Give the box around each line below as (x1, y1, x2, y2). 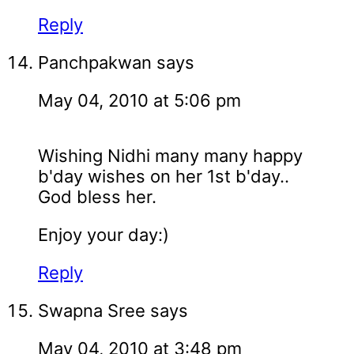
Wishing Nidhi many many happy (38, 145, 303, 167)
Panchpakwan (38, 52, 152, 73)
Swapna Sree (38, 300, 145, 322)
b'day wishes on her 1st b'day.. (38, 166, 289, 187)
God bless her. (38, 186, 156, 208)
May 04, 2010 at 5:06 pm (38, 90, 241, 111)
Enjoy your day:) (38, 224, 169, 246)
